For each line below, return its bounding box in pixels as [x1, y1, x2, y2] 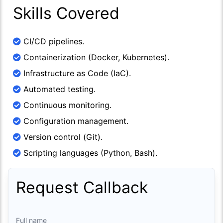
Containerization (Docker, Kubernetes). [21, 52, 169, 62]
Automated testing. [21, 84, 96, 94]
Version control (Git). [21, 131, 103, 142]
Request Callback [16, 177, 148, 197]
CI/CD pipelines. [21, 36, 84, 46]
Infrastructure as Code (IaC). [21, 68, 131, 78]
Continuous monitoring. [21, 100, 111, 110]
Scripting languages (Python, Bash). [21, 147, 157, 158]
